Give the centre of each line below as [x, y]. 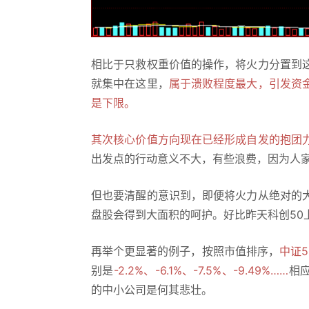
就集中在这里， [130, 83]
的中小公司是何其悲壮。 [153, 289]
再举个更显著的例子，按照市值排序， [185, 251]
